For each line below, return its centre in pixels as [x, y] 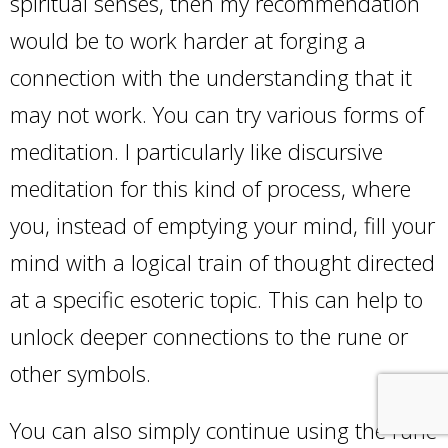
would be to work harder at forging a [188, 40]
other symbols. [83, 373]
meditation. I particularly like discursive [196, 151]
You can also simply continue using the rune [223, 430]
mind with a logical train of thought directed [222, 262]
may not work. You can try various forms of [217, 114]
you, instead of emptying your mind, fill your [222, 225]
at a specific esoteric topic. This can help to [216, 299]
